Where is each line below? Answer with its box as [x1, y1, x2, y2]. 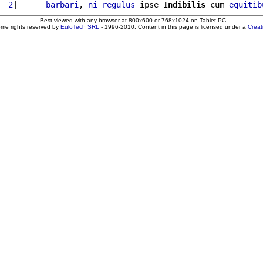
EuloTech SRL [60, 23, 99, 30]
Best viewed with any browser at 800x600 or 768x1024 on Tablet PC [39, 16, 226, 23]
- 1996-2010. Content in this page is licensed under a [99, 23, 248, 30]
